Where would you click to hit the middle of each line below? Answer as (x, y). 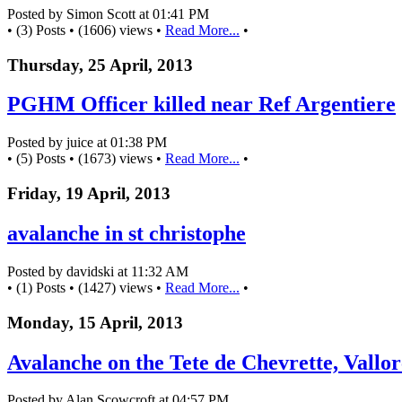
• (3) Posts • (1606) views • (86, 30)
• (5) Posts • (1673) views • (86, 159)
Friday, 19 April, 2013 (89, 194)
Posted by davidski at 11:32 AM (98, 271)
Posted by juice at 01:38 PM (87, 143)
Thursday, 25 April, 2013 (100, 65)
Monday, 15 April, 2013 (95, 322)
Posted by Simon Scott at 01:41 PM (108, 13)
